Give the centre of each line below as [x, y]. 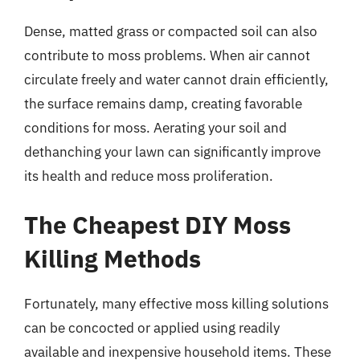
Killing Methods [112, 258]
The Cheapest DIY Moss [157, 225]
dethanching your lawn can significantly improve [172, 151]
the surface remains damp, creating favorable [163, 103]
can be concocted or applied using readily [152, 328]
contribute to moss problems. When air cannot [167, 55]
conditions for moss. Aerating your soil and [155, 127]
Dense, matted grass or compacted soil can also [171, 31]
